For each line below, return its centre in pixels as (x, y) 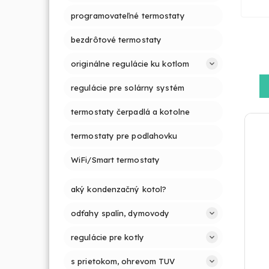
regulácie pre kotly (107, 237)
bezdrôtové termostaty (116, 39)
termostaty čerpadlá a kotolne (130, 111)
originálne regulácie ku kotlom (130, 63)
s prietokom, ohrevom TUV (123, 261)
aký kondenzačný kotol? (119, 189)
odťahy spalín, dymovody (120, 213)
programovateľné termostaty (128, 15)
